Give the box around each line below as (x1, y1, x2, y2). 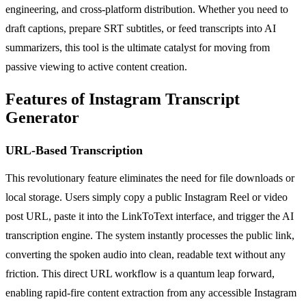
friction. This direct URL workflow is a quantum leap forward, (5, 267, 275, 279)
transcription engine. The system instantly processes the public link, (5, 229, 294, 241)
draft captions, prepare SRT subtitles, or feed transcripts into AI (5, 22, 276, 34)
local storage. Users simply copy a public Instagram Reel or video (5, 191, 288, 203)
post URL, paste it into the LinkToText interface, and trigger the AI (5, 210, 294, 222)
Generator (5, 108, 79, 126)
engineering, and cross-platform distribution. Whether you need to (5, 3, 288, 15)
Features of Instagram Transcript (5, 89, 240, 108)
